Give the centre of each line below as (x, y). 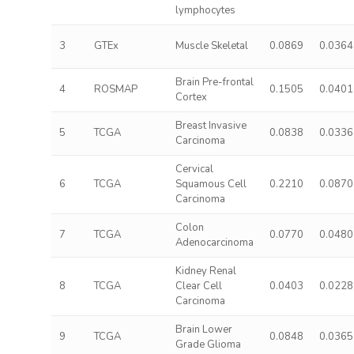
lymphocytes (205, 10)
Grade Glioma (208, 345)
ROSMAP (115, 89)
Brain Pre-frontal (214, 82)
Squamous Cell (211, 184)
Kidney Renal (205, 271)
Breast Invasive (211, 126)
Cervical (194, 169)
